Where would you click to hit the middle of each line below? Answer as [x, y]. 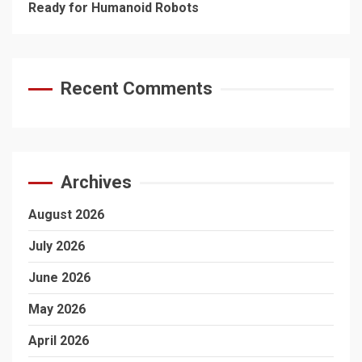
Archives [96, 182]
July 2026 [57, 246]
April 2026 [59, 341]
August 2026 [66, 215]
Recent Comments [137, 88]
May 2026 [57, 309]
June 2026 [59, 278]
